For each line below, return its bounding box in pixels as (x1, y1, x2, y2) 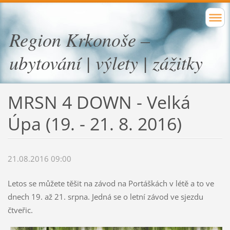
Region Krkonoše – (9, 27, 150, 52)
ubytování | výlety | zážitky (9, 50, 203, 75)
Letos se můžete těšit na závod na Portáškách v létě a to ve (7, 178, 214, 189)
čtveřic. (7, 205, 35, 216)
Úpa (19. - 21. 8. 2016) (7, 111, 182, 136)
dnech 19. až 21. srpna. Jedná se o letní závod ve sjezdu (7, 191, 203, 202)
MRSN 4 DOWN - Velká (7, 90, 190, 114)
